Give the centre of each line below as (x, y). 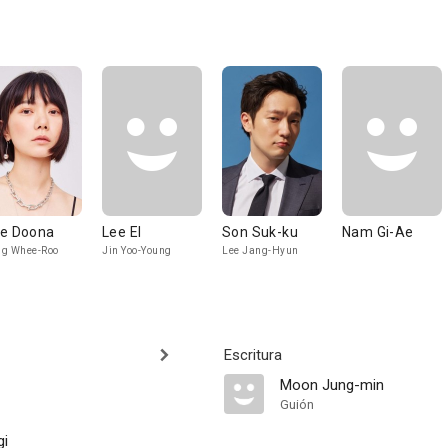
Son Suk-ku (260, 232)
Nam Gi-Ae (378, 232)
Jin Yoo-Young (137, 250)
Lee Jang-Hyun (260, 250)
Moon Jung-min (332, 385)
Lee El (122, 232)
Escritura (253, 355)
